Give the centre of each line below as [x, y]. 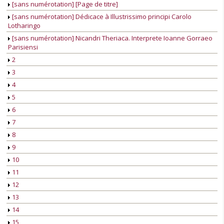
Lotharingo [24, 26]
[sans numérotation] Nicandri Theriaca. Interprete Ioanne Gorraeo [111, 38]
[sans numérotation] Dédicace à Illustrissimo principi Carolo [101, 17]
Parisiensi [23, 47]
